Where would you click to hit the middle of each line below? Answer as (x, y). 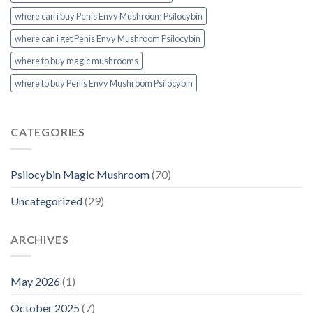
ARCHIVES (40, 239)
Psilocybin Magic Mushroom (80, 174)
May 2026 (35, 282)
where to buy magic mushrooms (77, 61)
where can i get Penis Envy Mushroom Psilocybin (108, 39)
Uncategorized (46, 201)
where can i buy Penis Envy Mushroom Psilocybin (109, 16)
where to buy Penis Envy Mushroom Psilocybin (104, 83)
